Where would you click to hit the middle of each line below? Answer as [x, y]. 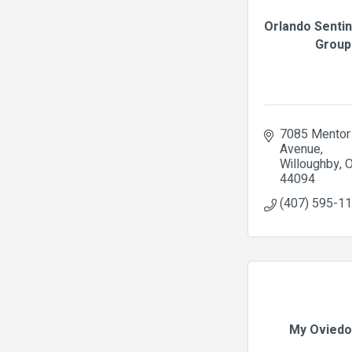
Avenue [300, 149]
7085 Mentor [315, 134]
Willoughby [310, 164]
